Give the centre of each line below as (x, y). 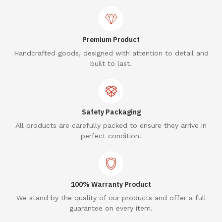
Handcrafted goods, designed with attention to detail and (111, 53)
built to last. (111, 64)
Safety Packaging (111, 112)
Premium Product (111, 40)
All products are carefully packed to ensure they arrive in (111, 126)
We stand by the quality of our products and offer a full (111, 198)
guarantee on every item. (111, 208)
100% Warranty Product (111, 185)
